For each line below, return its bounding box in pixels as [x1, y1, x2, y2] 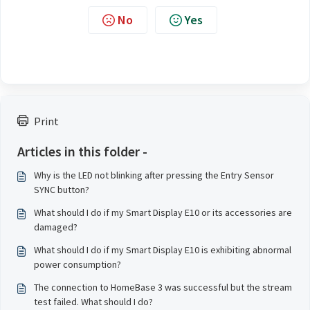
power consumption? [34, 258, 121, 271]
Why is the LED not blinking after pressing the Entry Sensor [34, 169, 274, 181]
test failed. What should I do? [34, 295, 153, 308]
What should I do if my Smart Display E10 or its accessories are [34, 206, 292, 219]
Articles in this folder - [17, 143, 147, 160]
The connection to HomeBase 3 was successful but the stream [34, 281, 292, 293]
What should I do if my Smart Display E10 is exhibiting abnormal [34, 244, 291, 256]
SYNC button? [34, 183, 89, 196]
